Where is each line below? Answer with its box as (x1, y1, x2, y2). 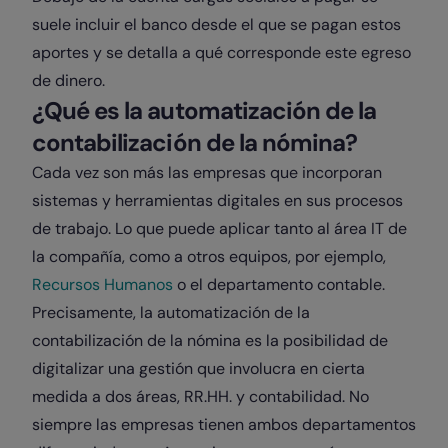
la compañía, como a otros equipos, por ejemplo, (32, 246, 386, 267)
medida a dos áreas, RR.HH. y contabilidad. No (32, 386, 369, 407)
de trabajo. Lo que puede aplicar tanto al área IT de (32, 218, 407, 239)
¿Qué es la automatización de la (32, 95, 377, 126)
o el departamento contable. (173, 274, 389, 295)
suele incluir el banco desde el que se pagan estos (32, 14, 401, 35)
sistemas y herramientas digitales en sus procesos (32, 190, 403, 211)
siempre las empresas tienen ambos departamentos (32, 414, 416, 435)
